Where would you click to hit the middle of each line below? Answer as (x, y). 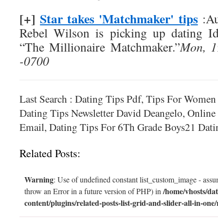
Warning (39, 179)
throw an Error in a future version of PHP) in (94, 191)
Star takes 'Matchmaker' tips (119, 18)
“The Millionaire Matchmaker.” (100, 47)
